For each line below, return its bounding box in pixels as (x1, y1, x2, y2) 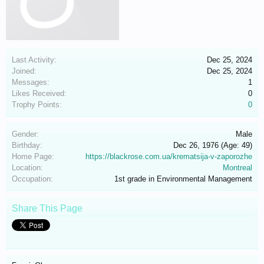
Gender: (12, 130, 39, 138)
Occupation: (12, 174, 53, 183)
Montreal (223, 163, 252, 172)
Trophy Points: (12, 100, 62, 109)
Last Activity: (12, 55, 57, 64)
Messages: (12, 78, 49, 87)
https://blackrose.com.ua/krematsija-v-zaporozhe (85, 152, 252, 161)
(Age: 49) (221, 141, 252, 150)
